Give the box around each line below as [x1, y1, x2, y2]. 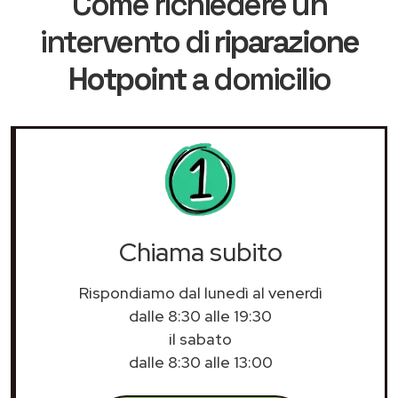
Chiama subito [118, 235, 283, 269]
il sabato [169, 328, 232, 349]
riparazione [214, 21, 358, 61]
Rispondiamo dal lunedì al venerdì [78, 282, 322, 303]
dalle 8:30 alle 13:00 [128, 351, 273, 372]
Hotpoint [68, 59, 187, 99]
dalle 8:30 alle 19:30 [129, 305, 272, 326]
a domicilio [186, 59, 330, 99]
